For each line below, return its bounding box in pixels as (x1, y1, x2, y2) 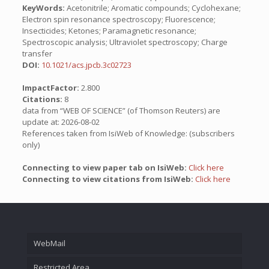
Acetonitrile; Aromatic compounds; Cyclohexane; (64, 2, 241, 13)
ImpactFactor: (22, 82, 81, 93)
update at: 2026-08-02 (22, 116, 100, 127)
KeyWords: (22, 2, 65, 13)
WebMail (34, 237, 65, 249)
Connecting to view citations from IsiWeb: (22, 174, 195, 184)
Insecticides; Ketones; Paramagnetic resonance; (22, 25, 196, 36)
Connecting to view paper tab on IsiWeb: (22, 162, 189, 173)
